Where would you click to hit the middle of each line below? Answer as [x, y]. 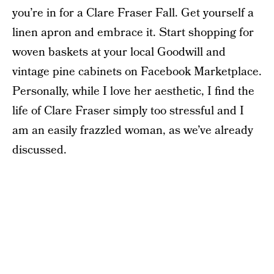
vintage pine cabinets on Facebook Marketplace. [137, 72]
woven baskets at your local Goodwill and [119, 52]
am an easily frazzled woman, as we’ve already [133, 131]
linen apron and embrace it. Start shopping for [133, 33]
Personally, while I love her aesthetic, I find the [133, 91]
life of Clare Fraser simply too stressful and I [128, 111]
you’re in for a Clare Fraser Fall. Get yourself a [133, 13]
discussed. [39, 150]
